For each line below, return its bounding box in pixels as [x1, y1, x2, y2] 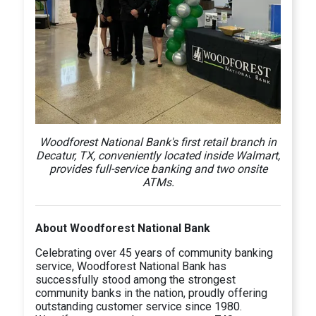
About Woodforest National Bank [35, 221, 211, 236]
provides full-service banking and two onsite [49, 162, 267, 176]
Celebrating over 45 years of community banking [35, 246, 274, 260]
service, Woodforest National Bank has [35, 260, 227, 274]
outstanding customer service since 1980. [35, 300, 243, 314]
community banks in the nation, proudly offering [35, 286, 268, 300]
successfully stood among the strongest [35, 273, 236, 287]
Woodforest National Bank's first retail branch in [39, 135, 276, 150]
